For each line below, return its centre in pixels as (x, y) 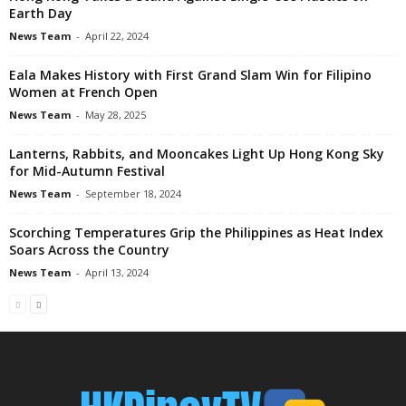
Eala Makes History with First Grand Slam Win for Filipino (190, 74)
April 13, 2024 (117, 272)
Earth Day (41, 13)
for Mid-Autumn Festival (87, 170)
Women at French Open (83, 92)
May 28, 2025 (116, 114)
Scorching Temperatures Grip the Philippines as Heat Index (196, 232)
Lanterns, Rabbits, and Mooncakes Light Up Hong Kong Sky (197, 153)
